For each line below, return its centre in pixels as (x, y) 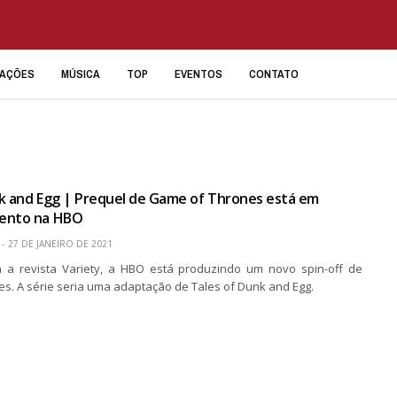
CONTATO (274, 74)
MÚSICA (81, 74)
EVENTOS (198, 74)
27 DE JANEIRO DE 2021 (60, 244)
